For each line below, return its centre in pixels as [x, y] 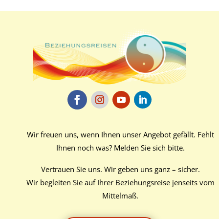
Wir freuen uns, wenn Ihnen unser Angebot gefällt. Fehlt [120, 135]
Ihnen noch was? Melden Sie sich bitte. [120, 148]
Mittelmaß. [120, 195]
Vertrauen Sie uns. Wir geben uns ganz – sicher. [120, 169]
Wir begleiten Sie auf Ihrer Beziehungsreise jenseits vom [120, 182]
